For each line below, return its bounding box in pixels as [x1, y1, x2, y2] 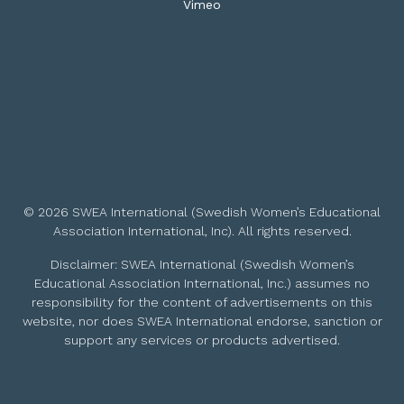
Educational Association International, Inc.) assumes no [34, 276, 370, 291]
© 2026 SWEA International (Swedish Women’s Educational [23, 205, 381, 220]
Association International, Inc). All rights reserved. [52, 224, 352, 239]
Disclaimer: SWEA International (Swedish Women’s [50, 257, 354, 272]
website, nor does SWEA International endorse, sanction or [22, 314, 382, 329]
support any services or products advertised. [64, 333, 340, 348]
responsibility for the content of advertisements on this [32, 295, 372, 310]
